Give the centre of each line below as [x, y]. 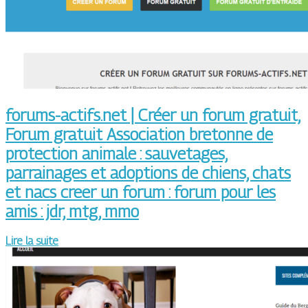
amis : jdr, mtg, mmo [72, 211]
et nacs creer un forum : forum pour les [141, 192]
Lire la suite [32, 241]
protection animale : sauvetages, [117, 154]
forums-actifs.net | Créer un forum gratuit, [153, 115]
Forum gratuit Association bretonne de [139, 134]
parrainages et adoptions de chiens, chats [148, 173]
